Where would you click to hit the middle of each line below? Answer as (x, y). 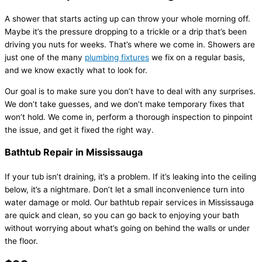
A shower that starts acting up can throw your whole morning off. (127, 19)
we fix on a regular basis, (197, 58)
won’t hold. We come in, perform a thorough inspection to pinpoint (129, 117)
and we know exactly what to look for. (76, 70)
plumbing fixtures (117, 58)
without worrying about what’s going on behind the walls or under (127, 228)
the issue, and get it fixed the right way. (79, 130)
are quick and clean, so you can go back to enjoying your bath (122, 216)
